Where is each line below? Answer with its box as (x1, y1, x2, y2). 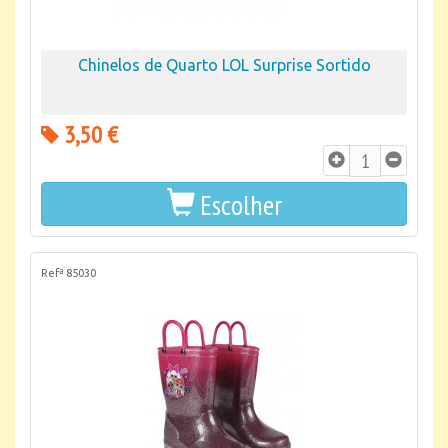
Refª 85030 (41, 267, 96, 279)
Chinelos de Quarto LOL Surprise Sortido (77, 56, 371, 74)
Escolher (199, 186, 282, 223)
